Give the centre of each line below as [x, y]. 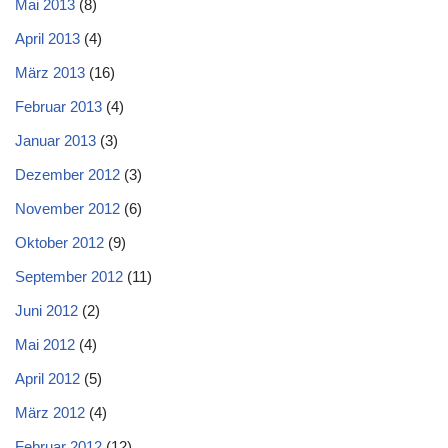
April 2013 [47, 38]
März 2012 [50, 412]
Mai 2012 [45, 344]
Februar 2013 [58, 106]
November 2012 [67, 208]
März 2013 [50, 72]
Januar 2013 [55, 140]
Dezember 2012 [67, 174]
